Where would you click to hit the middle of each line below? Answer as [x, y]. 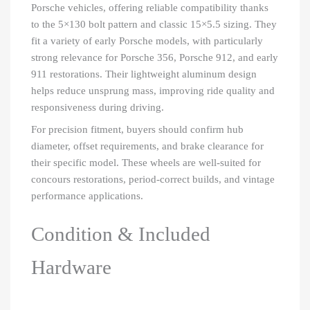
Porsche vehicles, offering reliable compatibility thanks [150, 7]
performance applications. [87, 195]
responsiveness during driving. [98, 107]
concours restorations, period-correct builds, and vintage [153, 179]
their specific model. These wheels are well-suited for [146, 162]
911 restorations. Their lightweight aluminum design [144, 74]
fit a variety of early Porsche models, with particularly [147, 40]
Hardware [71, 267]
